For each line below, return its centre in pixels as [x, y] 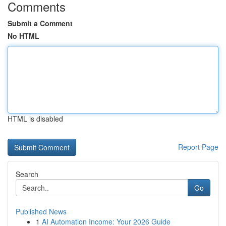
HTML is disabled [35, 119]
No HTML [23, 36]
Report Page [198, 147]
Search [27, 174]
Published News [41, 211]
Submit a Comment [40, 23]
